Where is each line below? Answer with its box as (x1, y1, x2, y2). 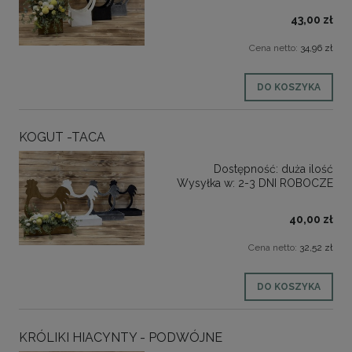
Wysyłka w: (177, 177, 235, 190)
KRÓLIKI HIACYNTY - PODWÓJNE (19, 329, 222, 345)
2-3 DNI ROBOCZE (238, 177, 333, 190)
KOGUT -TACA (19, 130, 105, 145)
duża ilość (281, 163, 333, 176)
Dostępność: (214, 163, 278, 176)
